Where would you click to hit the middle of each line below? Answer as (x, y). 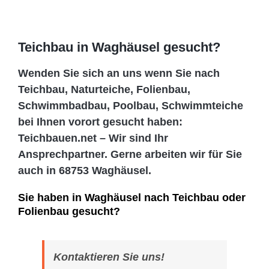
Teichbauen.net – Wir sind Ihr (93, 138)
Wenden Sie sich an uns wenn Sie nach (119, 74)
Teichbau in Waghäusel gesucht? (119, 47)
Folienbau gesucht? (69, 212)
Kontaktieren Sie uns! (109, 257)
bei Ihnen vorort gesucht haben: (100, 122)
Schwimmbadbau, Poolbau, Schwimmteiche (131, 106)
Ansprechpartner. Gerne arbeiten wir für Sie (130, 155)
